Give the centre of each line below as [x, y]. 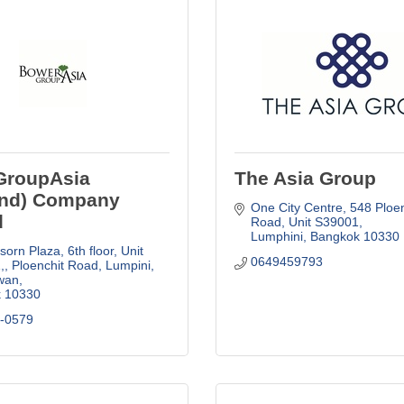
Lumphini [276, 236]
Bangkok [335, 236]
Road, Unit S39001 [304, 221]
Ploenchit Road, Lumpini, [83, 265]
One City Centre [296, 207]
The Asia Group [305, 178]
